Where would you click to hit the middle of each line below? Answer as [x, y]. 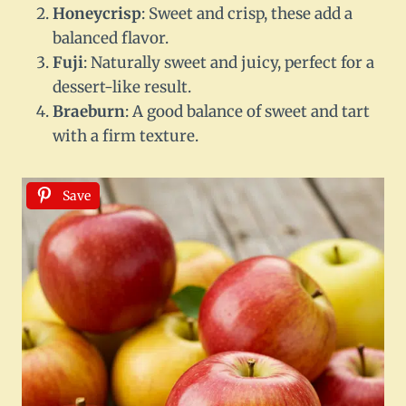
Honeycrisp [97, 14]
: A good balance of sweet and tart [247, 112]
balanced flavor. [111, 39]
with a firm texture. [126, 136]
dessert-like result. [122, 87]
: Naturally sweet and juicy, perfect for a [229, 63]
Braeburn [89, 112]
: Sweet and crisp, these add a [247, 14]
